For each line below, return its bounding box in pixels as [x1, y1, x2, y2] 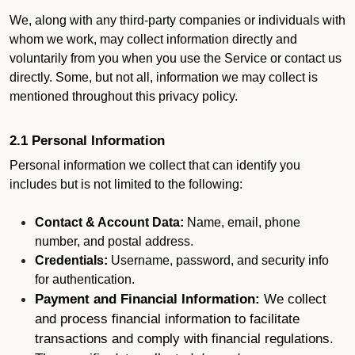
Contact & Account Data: [35, 216, 184, 229]
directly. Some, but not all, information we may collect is [10, 71, 318, 84]
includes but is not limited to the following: [10, 177, 242, 191]
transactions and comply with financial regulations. [35, 330, 334, 346]
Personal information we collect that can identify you [10, 158, 300, 172]
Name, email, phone [184, 216, 300, 229]
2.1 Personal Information [10, 132, 165, 148]
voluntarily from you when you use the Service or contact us [10, 52, 342, 65]
